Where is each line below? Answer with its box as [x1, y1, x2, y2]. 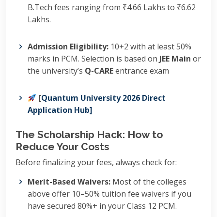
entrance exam [113, 65, 169, 76]
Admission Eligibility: [28, 41, 108, 52]
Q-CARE [85, 65, 113, 76]
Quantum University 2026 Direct [41, 93, 166, 103]
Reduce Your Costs [15, 140, 109, 153]
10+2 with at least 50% [108, 41, 191, 52]
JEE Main [159, 53, 191, 64]
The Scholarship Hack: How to [15, 128, 163, 140]
